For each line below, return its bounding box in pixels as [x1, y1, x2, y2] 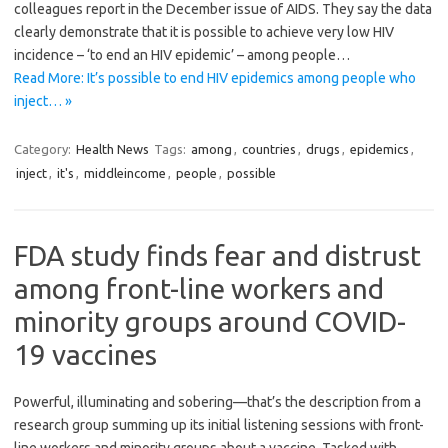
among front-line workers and [14, 273, 384, 305]
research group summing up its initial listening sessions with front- [14, 417, 424, 434]
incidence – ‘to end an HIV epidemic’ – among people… [14, 47, 350, 64]
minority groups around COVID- [14, 306, 406, 338]
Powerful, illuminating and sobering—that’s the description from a [14, 394, 421, 411]
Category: [14, 142, 74, 157]
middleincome [84, 166, 166, 181]
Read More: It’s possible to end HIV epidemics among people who [14, 70, 416, 87]
